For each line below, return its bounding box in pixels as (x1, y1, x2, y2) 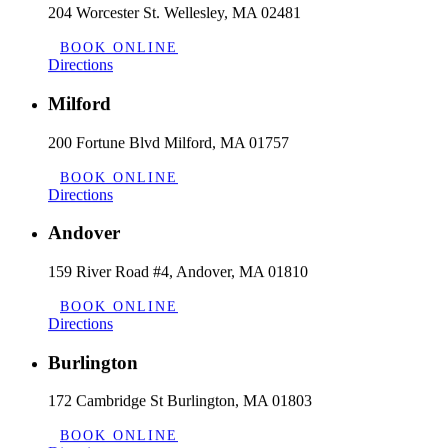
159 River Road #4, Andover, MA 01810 (48, 263, 308, 280)
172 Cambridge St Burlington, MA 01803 (48, 392, 312, 410)
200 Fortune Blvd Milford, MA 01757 (48, 133, 289, 151)
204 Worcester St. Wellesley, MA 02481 (48, 4, 301, 22)
